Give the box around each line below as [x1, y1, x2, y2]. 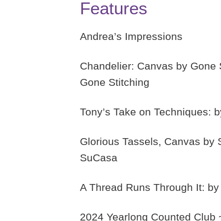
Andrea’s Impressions [80, 31, 183, 42]
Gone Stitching [80, 76, 149, 88]
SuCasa [80, 152, 117, 164]
